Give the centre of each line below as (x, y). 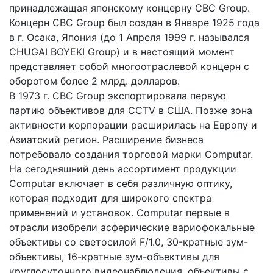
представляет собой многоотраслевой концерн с (129, 66)
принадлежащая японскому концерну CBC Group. (129, 8)
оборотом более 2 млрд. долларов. (94, 81)
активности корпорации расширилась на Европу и (133, 125)
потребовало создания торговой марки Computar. (131, 154)
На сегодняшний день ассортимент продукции (123, 169)
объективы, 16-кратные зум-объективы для (114, 257)
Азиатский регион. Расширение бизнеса (106, 140)
